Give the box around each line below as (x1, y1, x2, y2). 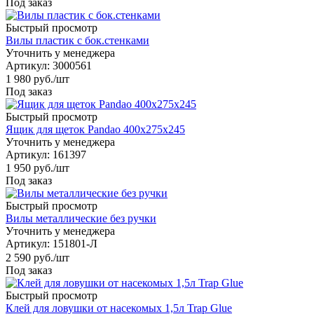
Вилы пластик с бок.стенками (6, 34, 149, 46)
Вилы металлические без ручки (6, 212, 156, 225)
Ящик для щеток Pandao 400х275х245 (6, 123, 185, 136)
